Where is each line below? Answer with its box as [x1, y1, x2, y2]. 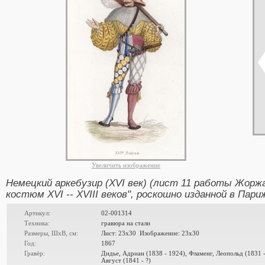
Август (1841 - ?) [101, 257, 151, 264]
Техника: [24, 219, 50, 227]
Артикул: [24, 209, 50, 216]
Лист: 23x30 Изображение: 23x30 [101, 230, 199, 237]
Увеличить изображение [92, 161, 160, 169]
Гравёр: [24, 250, 45, 257]
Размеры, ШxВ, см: [24, 230, 78, 237]
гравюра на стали [101, 219, 150, 227]
